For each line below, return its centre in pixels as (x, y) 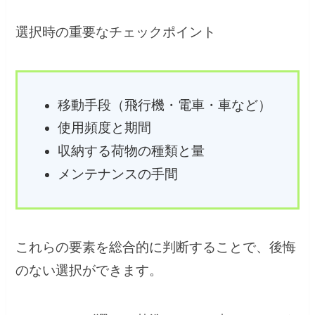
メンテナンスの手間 (117, 174)
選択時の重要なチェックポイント (116, 32)
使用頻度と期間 (104, 128)
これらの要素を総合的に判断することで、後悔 (156, 247)
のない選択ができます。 (89, 271)
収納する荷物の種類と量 (131, 150)
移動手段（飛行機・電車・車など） (164, 105)
